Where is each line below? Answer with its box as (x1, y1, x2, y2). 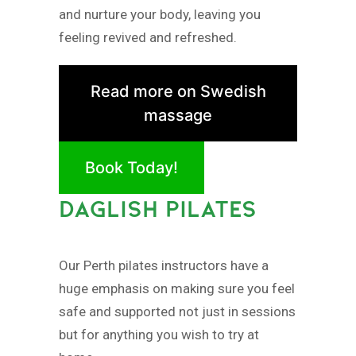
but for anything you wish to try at (59, 327, 259, 343)
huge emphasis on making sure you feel (59, 281, 295, 297)
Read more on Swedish (90, 81, 266, 101)
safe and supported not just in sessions (59, 304, 296, 320)
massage (144, 105, 212, 125)
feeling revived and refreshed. (59, 29, 237, 45)
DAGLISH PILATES (59, 194, 257, 222)
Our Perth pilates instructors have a (59, 257, 269, 274)
